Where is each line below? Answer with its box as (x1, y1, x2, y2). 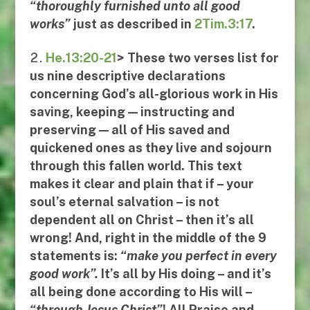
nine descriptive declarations (46, 69, 226, 84)
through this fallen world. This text (29, 158, 242, 174)
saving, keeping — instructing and (29, 104, 235, 120)
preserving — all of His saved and (29, 122, 230, 138)
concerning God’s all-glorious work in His (29, 86, 278, 102)
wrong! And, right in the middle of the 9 (29, 230, 266, 246)
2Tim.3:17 (194, 17, 252, 32)
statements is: (29, 248, 120, 264)
